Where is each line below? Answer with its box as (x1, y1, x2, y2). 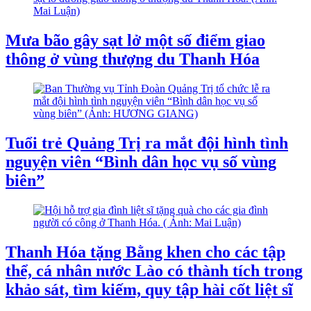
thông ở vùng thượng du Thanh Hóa (6, 50, 260, 69)
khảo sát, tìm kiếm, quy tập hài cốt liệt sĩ (6, 280, 293, 299)
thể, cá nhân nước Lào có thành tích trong (6, 261, 303, 280)
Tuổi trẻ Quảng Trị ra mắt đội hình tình (6, 134, 288, 153)
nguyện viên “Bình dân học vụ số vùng (6, 153, 276, 171)
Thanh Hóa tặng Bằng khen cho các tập (6, 242, 285, 261)
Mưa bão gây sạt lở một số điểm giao (6, 31, 265, 50)
